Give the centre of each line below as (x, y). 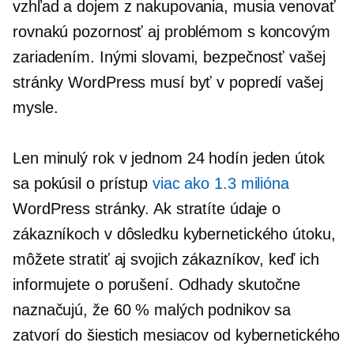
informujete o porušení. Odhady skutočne (157, 284)
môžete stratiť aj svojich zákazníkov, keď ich (166, 259)
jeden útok (286, 158)
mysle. (36, 107)
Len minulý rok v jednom (100, 158)
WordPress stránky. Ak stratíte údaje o (147, 208)
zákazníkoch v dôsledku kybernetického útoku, (174, 233)
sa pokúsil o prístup (83, 183)
